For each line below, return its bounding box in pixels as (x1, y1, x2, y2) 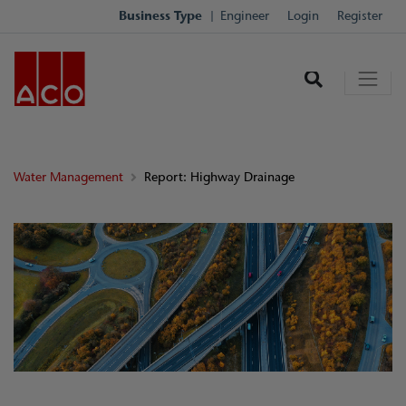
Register (337, 7, 382, 24)
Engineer (220, 7, 269, 24)
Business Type (119, 7, 202, 24)
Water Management (14, 168, 123, 186)
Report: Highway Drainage (144, 168, 295, 186)
